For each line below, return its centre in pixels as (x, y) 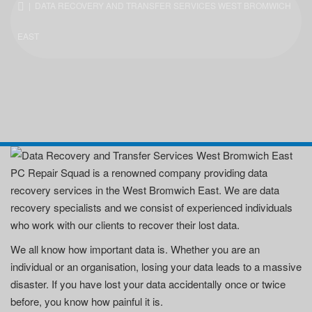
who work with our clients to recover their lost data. (125, 225)
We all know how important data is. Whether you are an (135, 249)
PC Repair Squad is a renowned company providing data (139, 172)
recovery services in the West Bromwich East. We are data (145, 190)
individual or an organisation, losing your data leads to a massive (156, 266)
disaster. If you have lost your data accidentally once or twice (148, 284)
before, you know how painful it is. (87, 301)
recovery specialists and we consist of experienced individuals (151, 207)
